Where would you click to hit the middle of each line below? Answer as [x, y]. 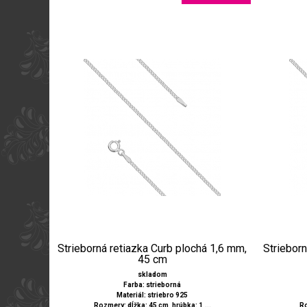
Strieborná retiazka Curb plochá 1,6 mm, [152, 249]
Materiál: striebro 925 [152, 295]
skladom [152, 275]
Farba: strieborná [152, 285]
